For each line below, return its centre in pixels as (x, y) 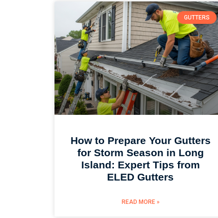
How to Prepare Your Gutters (140, 141)
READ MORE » (140, 202)
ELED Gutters (141, 177)
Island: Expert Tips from (140, 165)
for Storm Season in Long (140, 153)
